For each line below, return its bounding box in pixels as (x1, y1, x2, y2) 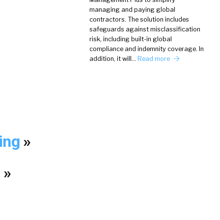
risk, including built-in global (89, 35, 172, 43)
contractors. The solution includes (89, 16, 189, 23)
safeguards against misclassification (89, 26, 200, 33)
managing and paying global (89, 6, 175, 13)
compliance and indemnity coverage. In (89, 45, 204, 53)
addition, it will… (89, 55, 137, 62)
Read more (137, 55, 171, 62)
